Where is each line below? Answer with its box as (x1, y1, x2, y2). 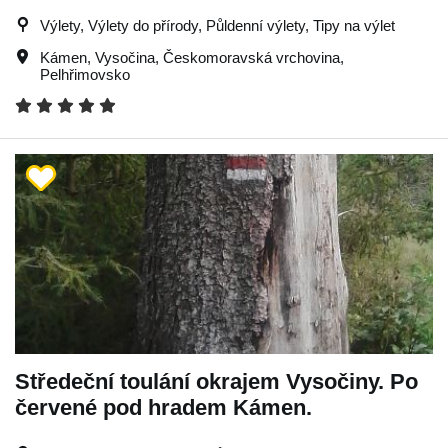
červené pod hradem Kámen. (15, 395, 312, 420)
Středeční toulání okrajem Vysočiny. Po (15, 369, 418, 394)
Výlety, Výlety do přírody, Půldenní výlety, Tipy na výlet (40, 17, 395, 34)
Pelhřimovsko (40, 66, 130, 83)
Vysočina (95, 49, 155, 66)
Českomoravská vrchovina (163, 49, 340, 66)
